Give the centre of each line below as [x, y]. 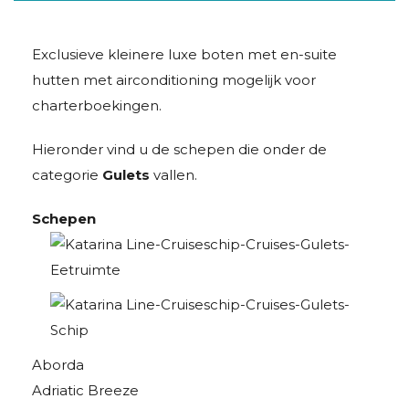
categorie [67, 175]
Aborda [58, 365]
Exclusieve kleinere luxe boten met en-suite [184, 54]
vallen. [175, 175]
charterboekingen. [97, 105]
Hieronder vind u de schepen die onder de [179, 149]
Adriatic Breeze [85, 390]
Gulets [128, 175]
